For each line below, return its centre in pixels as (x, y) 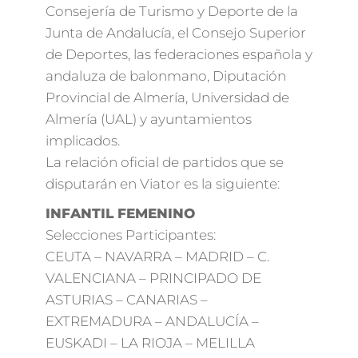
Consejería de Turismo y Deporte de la (171, 11)
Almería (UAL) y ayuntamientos (148, 119)
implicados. (82, 140)
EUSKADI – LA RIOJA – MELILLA (150, 342)
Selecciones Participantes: (130, 235)
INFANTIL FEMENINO (120, 213)
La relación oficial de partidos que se (164, 162)
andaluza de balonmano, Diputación (165, 76)
